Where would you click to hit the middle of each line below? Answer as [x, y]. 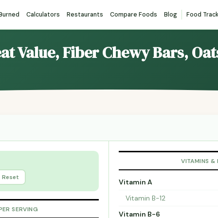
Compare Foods [134, 15]
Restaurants [85, 15]
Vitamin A [136, 182]
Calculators [43, 15]
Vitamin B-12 [145, 198]
